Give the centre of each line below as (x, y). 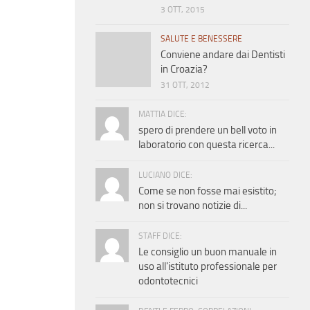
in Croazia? (184, 70)
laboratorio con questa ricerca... (207, 145)
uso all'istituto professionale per (208, 267)
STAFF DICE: (160, 236)
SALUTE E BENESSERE (201, 39)
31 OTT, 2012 (185, 85)
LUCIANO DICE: (165, 175)
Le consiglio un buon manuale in (208, 252)
